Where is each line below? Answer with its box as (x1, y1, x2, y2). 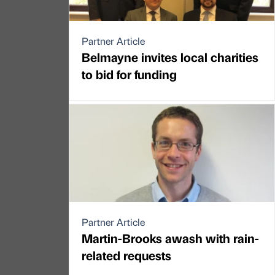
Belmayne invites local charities (82, 48, 258, 66)
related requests (82, 247, 171, 264)
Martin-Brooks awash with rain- (82, 230, 259, 247)
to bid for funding (82, 66, 177, 83)
